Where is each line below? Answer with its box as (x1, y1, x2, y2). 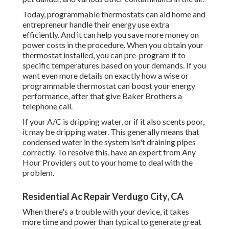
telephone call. (22, 101, 73, 111)
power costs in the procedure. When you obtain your (22, 40, 203, 50)
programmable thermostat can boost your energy (22, 81, 195, 91)
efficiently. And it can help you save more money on (22, 30, 199, 40)
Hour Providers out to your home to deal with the (22, 157, 193, 168)
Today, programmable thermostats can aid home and (22, 9, 205, 19)
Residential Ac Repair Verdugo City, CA (22, 191, 184, 202)
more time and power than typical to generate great (22, 217, 201, 227)
